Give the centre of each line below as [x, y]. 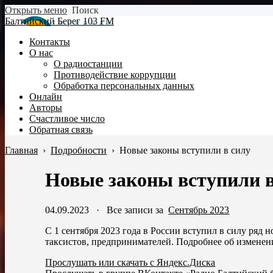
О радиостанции [88, 64]
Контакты [50, 42]
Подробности [79, 150]
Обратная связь [61, 129]
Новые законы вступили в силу [185, 150]
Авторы [46, 108]
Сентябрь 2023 [199, 210]
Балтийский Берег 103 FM [59, 21]
